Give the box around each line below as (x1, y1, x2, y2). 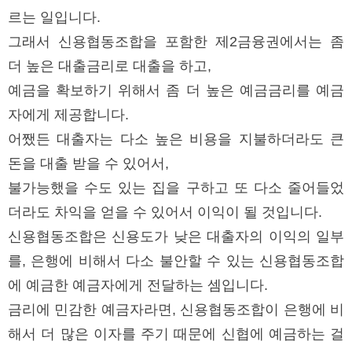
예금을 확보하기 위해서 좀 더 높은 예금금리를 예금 (8, 82, 344, 99)
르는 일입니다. (8, 9, 104, 26)
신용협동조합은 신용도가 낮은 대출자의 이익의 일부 (8, 229, 344, 245)
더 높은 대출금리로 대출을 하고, (8, 58, 215, 75)
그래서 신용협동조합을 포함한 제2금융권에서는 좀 (8, 34, 344, 50)
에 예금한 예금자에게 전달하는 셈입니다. (8, 277, 276, 294)
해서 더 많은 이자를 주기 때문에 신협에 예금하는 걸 (8, 326, 344, 343)
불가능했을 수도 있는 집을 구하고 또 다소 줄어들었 (8, 180, 344, 196)
